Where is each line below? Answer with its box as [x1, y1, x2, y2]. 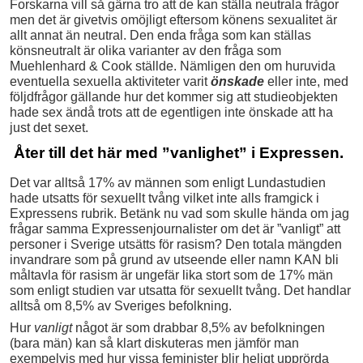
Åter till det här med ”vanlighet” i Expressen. [10, 144, 344, 162]
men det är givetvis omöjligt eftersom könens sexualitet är [10, 13, 337, 28]
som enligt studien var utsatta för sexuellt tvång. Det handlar [10, 284, 351, 298]
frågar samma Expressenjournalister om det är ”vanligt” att [10, 222, 340, 237]
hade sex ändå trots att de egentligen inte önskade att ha [10, 105, 333, 120]
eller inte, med [264, 75, 348, 89]
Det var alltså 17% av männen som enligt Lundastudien [10, 176, 326, 190]
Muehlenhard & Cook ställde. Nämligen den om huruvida [10, 59, 335, 74]
